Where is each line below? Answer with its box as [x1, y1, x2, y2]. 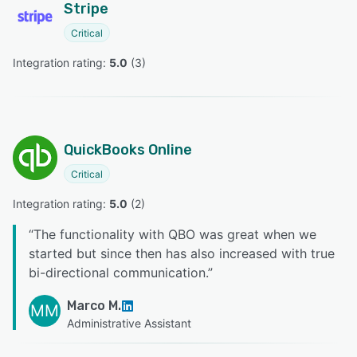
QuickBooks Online [64, 141, 192, 159]
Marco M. [67, 298, 121, 314]
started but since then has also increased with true [29, 245, 335, 262]
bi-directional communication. [29, 265, 208, 281]
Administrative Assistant [67, 316, 191, 331]
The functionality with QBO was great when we [33, 226, 316, 243]
